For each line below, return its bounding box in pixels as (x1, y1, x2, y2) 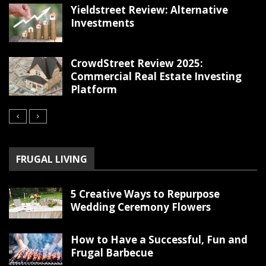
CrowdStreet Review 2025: (71, 56, 203, 70)
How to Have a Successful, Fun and (71, 233, 248, 247)
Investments (71, 15, 134, 30)
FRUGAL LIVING (16, 152, 87, 166)
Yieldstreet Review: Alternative (71, 2, 228, 17)
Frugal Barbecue (71, 246, 153, 260)
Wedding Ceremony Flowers (71, 199, 211, 214)
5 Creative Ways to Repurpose (71, 186, 220, 201)
